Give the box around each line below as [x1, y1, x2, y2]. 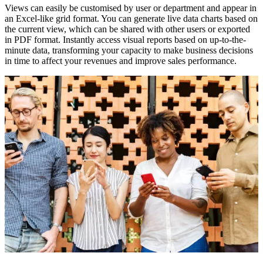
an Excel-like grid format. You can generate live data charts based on [5, 14, 258, 24]
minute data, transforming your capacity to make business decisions [5, 45, 253, 56]
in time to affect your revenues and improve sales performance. [5, 56, 237, 66]
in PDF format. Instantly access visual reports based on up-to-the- [5, 35, 246, 45]
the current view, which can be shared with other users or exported [5, 24, 250, 35]
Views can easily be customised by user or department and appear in [5, 3, 257, 14]
